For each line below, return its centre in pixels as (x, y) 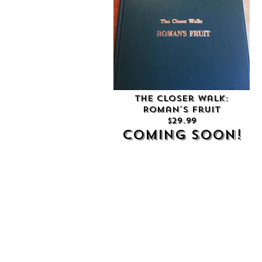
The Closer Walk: (182, 99)
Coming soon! (182, 135)
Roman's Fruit (182, 110)
